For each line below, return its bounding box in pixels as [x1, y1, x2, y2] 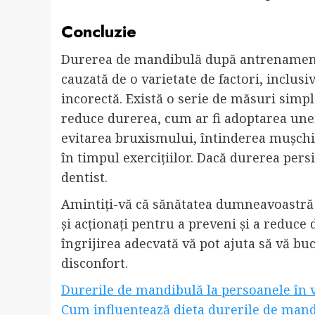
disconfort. [61, 255, 128, 272]
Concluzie [61, 19, 136, 44]
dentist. [61, 169, 108, 186]
